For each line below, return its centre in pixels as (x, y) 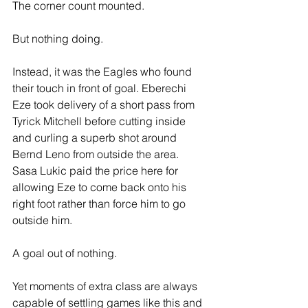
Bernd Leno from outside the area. (97, 154)
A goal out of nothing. (65, 253)
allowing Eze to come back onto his (101, 187)
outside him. (42, 220)
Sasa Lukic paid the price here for (97, 170)
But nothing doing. (58, 38)
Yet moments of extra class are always (106, 286)
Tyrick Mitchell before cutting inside (100, 121)
